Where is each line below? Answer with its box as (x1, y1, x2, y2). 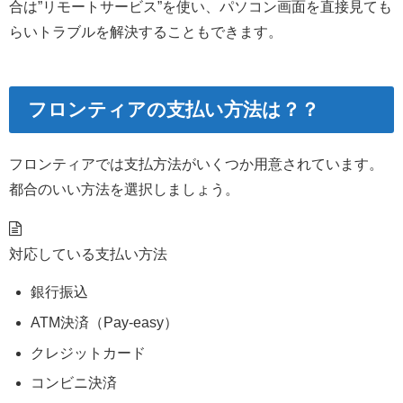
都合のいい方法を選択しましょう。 (9, 182, 239, 197)
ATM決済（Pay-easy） (31, 315, 178, 329)
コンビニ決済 (31, 375, 117, 390)
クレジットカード (31, 345, 146, 360)
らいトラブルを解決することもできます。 (9, 23, 282, 39)
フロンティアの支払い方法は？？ (27, 100, 319, 120)
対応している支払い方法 (9, 246, 167, 262)
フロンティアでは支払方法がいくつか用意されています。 (9, 157, 383, 172)
